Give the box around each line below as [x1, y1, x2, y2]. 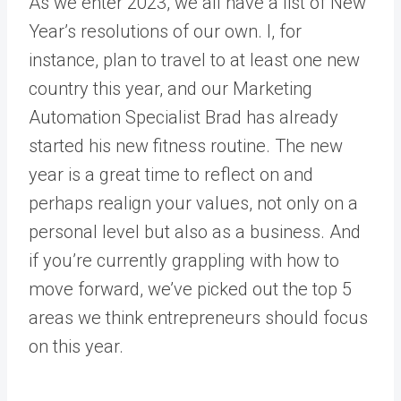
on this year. [29, 336, 124, 357]
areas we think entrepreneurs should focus [29, 307, 368, 328]
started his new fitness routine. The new [29, 135, 343, 157]
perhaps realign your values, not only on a [29, 192, 358, 214]
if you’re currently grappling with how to [29, 250, 339, 271]
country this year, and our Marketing [29, 78, 312, 99]
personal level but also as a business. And [29, 221, 361, 243]
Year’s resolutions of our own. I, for [29, 21, 302, 42]
